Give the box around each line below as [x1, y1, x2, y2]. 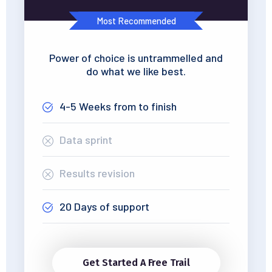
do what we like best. [86, 64, 186, 78]
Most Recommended [96, 15, 176, 27]
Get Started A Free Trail [82, 257, 190, 269]
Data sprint [59, 133, 112, 147]
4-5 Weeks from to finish [59, 100, 177, 114]
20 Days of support [59, 200, 149, 214]
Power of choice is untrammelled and [49, 51, 223, 65]
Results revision [59, 166, 135, 180]
